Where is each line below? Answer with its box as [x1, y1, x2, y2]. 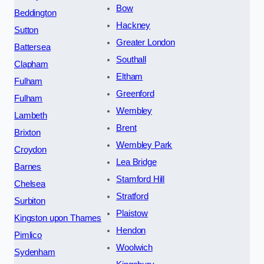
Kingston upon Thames [14, 213, 102, 223]
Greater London [116, 37, 176, 47]
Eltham [116, 71, 143, 81]
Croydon [14, 144, 47, 154]
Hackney [116, 20, 151, 30]
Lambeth [14, 110, 47, 120]
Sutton [14, 25, 39, 35]
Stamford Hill [116, 174, 165, 184]
